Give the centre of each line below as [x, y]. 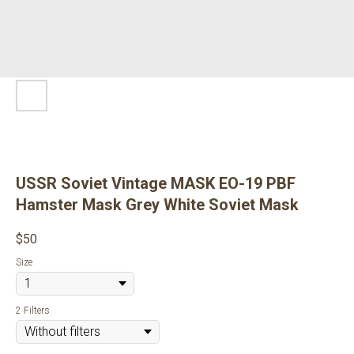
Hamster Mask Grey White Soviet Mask [157, 205]
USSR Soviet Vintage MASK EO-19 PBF [156, 183]
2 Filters [33, 311]
